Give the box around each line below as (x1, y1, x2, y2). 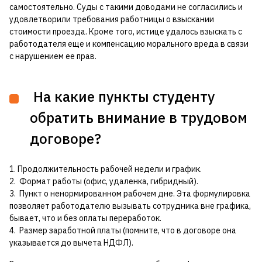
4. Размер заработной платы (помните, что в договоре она (9, 225, 236, 236)
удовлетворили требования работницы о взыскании (9, 14, 214, 25)
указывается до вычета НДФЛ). (9, 237, 133, 249)
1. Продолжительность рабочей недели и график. (9, 164, 202, 175)
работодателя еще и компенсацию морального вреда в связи (9, 39, 249, 50)
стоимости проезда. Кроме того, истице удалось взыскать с (9, 26, 242, 37)
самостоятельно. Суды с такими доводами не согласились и (9, 2, 243, 13)
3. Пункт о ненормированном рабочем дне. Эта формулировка (9, 188, 250, 199)
